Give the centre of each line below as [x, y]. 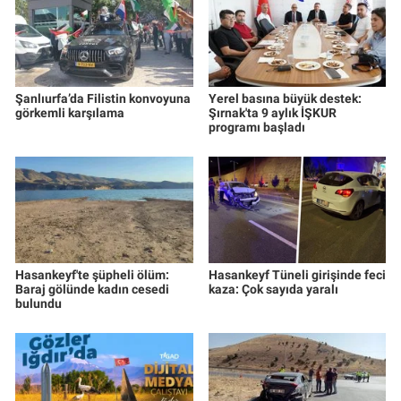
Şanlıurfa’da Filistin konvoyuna [103, 98]
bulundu [38, 303]
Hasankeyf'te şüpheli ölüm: [92, 274]
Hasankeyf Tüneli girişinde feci [297, 274]
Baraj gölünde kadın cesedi [92, 289]
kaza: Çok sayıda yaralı [273, 289]
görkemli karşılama [70, 112]
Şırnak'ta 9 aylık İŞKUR [272, 112]
